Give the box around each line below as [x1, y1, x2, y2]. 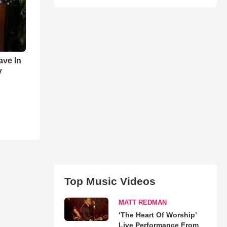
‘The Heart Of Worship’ [118, 210, 197, 219]
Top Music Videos [64, 175, 156, 187]
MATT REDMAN [118, 198, 167, 206]
